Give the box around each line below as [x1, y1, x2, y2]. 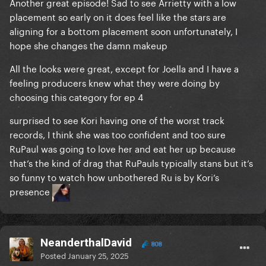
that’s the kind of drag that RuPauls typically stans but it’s [9, 155, 253, 170]
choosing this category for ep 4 [9, 89, 143, 104]
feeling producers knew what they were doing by [9, 75, 220, 90]
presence [9, 183, 52, 198]
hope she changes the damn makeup [9, 37, 170, 52]
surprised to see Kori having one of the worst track [9, 112, 224, 127]
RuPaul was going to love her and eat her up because [9, 141, 236, 156]
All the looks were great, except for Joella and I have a [9, 61, 239, 75]
